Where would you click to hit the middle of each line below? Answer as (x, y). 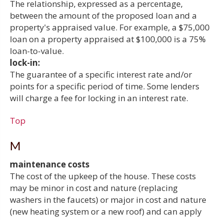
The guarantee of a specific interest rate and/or (101, 74)
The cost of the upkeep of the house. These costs (103, 176)
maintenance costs (50, 164)
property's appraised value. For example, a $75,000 (110, 27)
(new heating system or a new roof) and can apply (106, 211)
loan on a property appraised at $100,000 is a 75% (108, 39)
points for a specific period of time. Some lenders (105, 86)
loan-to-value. (37, 51)
